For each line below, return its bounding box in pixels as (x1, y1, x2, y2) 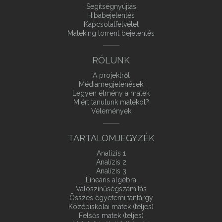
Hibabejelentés (87, 11, 135, 19)
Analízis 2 (96, 158, 126, 166)
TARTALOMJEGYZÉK (67, 133, 155, 143)
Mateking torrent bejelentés (67, 29, 155, 37)
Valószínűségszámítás (75, 185, 147, 193)
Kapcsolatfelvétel (83, 20, 139, 28)
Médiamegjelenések (79, 80, 143, 88)
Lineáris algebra (86, 176, 136, 184)
